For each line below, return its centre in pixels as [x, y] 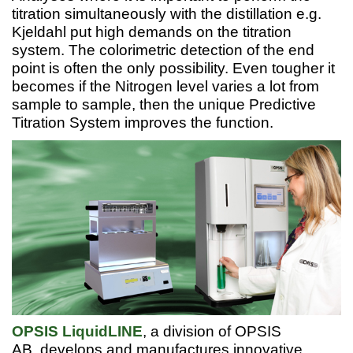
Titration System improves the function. [143, 123]
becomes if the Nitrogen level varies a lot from [165, 87]
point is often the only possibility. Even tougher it [173, 69]
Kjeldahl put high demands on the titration [152, 32]
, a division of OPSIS [212, 331]
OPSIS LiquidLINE [77, 331]
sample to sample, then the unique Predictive [164, 105]
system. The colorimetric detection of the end [163, 50]
